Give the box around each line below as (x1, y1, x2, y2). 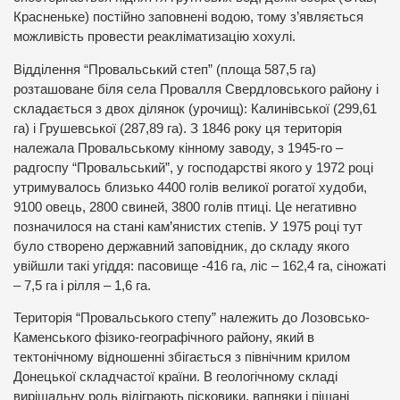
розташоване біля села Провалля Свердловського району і (13, 81, 379, 96)
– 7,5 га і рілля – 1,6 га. (13, 278, 151, 293)
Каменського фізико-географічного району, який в (13, 330, 314, 346)
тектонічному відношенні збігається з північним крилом (13, 350, 350, 365)
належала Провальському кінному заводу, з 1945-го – (13, 140, 343, 155)
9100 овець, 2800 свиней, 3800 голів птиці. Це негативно (13, 199, 356, 214)
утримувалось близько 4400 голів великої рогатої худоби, (13, 179, 367, 195)
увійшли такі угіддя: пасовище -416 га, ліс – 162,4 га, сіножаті (13, 258, 386, 273)
